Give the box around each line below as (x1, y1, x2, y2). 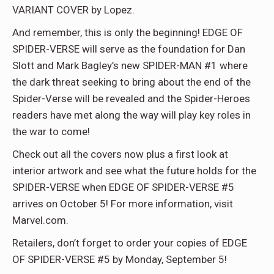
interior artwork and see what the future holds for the (12, 165, 256, 177)
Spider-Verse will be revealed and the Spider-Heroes (12, 92, 250, 105)
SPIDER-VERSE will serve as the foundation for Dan (12, 43, 245, 55)
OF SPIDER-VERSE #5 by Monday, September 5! (12, 253, 229, 265)
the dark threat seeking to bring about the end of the (12, 76, 251, 88)
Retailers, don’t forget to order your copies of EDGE (12, 237, 247, 249)
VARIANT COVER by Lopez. (12, 4, 135, 16)
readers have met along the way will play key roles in (12, 109, 251, 121)
